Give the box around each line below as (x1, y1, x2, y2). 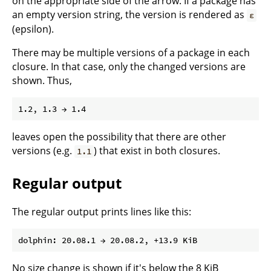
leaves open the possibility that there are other (12, 130, 226, 144)
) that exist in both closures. (94, 144, 221, 158)
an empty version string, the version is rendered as (12, 8, 247, 22)
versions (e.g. (12, 144, 74, 158)
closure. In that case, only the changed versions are (12, 60, 246, 74)
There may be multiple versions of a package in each (12, 46, 250, 60)
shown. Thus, (12, 74, 72, 88)
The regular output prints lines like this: (12, 205, 191, 219)
